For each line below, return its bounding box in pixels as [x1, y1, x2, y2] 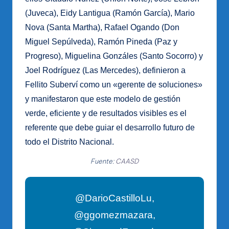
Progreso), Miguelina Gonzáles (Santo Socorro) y [25, 51, 203, 60]
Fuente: [90, 156, 116, 165]
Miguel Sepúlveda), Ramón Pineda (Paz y [25, 37, 177, 46]
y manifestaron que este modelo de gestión [25, 94, 180, 103]
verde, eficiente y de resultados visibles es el [25, 108, 187, 118]
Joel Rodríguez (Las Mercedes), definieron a [25, 65, 186, 75]
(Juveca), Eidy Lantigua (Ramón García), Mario [25, 8, 195, 17]
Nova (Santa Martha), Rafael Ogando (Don [25, 22, 179, 32]
